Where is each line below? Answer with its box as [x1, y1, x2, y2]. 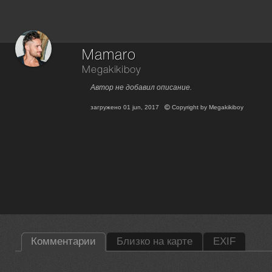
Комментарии [31, 236, 96, 247]
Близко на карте [117, 236, 192, 247]
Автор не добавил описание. [90, 83, 192, 92]
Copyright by [170, 104, 209, 110]
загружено [90, 104, 124, 110]
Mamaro [82, 49, 137, 62]
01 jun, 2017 [123, 104, 160, 110]
